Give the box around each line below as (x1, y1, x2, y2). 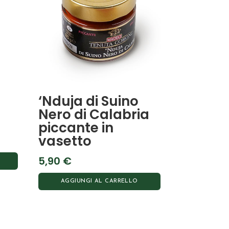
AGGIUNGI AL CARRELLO (61, 178, 138, 184)
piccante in (38, 118, 114, 137)
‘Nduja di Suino (38, 91, 139, 110)
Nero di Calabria (38, 105, 150, 124)
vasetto (38, 131, 92, 150)
